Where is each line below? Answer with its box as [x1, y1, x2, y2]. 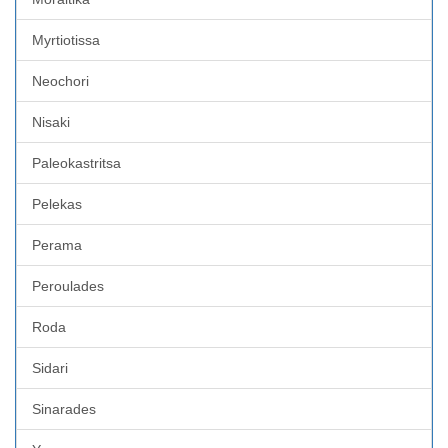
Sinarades [32, 400, 96, 417]
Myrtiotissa [32, 31, 100, 48]
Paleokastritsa [32, 154, 121, 171]
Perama [32, 236, 82, 253]
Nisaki [32, 113, 70, 130]
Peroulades [32, 277, 104, 294]
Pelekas [32, 195, 82, 212]
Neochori [32, 72, 89, 89]
